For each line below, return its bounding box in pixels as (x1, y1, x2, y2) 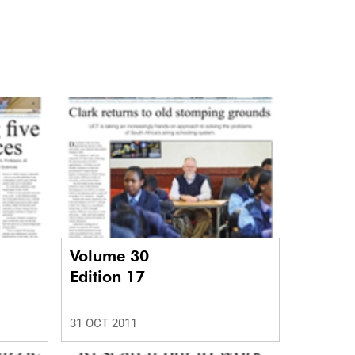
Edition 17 (69, 267, 145, 287)
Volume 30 (69, 246, 154, 266)
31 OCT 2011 (69, 316, 137, 331)
